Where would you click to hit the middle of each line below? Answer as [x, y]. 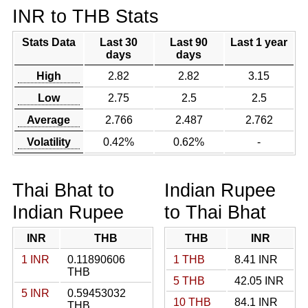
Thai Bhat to [63, 190]
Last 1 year [259, 42]
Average [49, 120]
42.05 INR [259, 281]
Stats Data [48, 42]
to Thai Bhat [215, 212]
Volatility [48, 142]
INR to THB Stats [85, 16]
